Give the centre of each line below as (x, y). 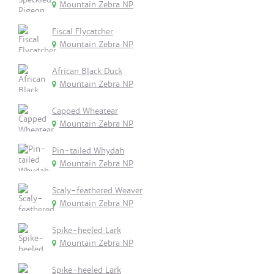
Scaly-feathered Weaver (97, 191)
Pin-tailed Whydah (88, 151)
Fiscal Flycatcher (83, 31)
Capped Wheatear (85, 111)
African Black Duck (87, 71)
